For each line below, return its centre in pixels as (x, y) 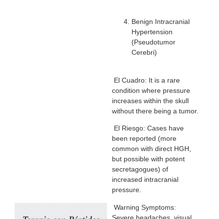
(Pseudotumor (153, 42)
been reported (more (144, 139)
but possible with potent (148, 159)
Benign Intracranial (160, 22)
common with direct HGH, (151, 149)
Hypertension (152, 32)
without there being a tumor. (155, 111)
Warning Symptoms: (144, 207)
